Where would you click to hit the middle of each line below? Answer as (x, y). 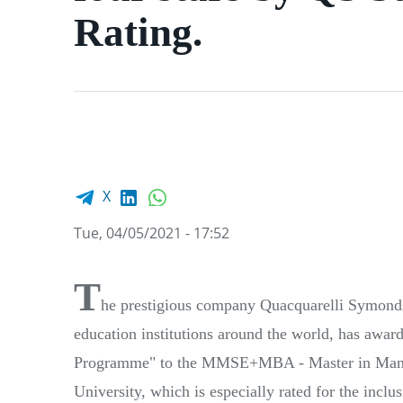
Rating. (138, 32)
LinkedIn (168, 187)
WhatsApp (203, 187)
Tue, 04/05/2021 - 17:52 (152, 233)
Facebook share (115, 187)
